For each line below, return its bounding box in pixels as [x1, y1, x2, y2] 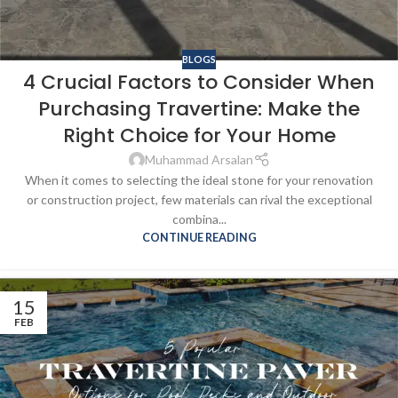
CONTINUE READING [141, 231, 257, 245]
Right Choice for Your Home [62, 122, 336, 150]
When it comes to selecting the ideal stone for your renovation [25, 172, 373, 188]
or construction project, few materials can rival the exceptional [26, 192, 372, 208]
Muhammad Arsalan [144, 152, 253, 168]
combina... [171, 211, 227, 227]
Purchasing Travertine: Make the [38, 95, 360, 123]
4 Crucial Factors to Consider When [23, 68, 375, 97]
